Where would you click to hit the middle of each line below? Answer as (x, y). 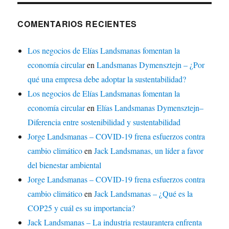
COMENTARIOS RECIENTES (77, 24)
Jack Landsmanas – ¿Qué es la (144, 193)
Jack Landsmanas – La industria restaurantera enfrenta (115, 222)
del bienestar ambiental (65, 165)
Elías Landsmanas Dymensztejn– (150, 107)
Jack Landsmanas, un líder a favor (149, 150)
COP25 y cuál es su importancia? (82, 208)
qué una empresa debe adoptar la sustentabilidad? (107, 79)
